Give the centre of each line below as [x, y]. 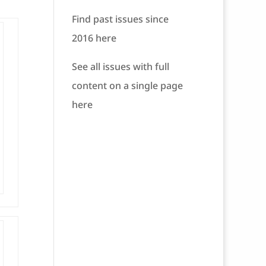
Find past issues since [120, 19]
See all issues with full [120, 66]
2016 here [94, 38]
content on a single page [127, 85]
